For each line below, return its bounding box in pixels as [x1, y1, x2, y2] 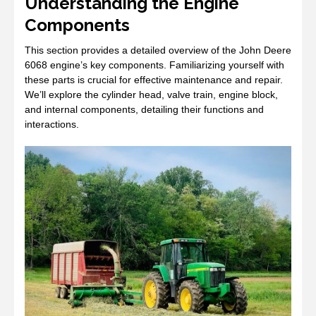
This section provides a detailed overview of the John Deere [25, 44, 291, 56]
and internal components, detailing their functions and [25, 104, 264, 116]
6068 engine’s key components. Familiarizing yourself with [25, 59, 284, 71]
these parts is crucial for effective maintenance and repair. [25, 74, 283, 86]
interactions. [25, 119, 79, 130]
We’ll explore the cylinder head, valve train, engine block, [25, 89, 278, 101]
